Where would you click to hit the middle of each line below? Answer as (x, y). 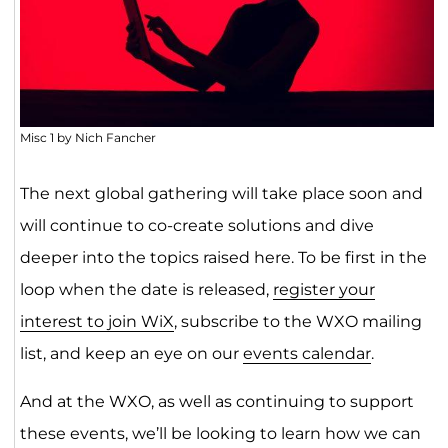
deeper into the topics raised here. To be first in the (223, 258)
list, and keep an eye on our (131, 354)
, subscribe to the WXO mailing (297, 322)
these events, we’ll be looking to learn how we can (220, 434)
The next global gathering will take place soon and (221, 194)
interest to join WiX (96, 322)
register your (323, 290)
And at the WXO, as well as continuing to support (216, 402)
